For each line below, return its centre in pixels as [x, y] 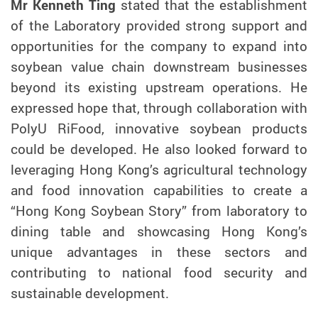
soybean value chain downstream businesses [159, 67]
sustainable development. [90, 294]
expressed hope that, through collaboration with [159, 108]
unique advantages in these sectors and [159, 252]
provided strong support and [216, 26]
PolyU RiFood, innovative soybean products [159, 129]
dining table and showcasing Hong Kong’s [159, 232]
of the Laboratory [68, 26]
